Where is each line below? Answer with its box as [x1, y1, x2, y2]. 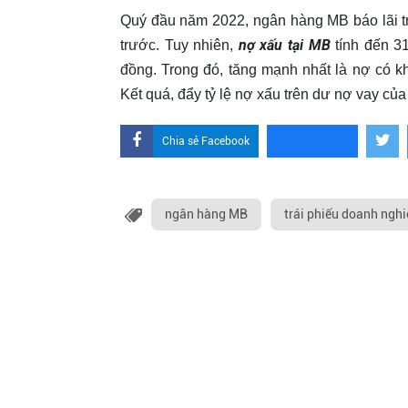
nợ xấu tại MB [233, 36, 331, 55]
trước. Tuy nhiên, [120, 37, 234, 54]
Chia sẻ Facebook [162, 135, 250, 148]
